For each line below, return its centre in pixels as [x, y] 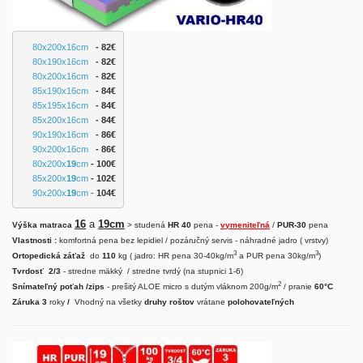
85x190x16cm [60, 90]
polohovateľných [261, 302]
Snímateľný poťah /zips [60, 286]
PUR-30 [292, 225]
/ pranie [297, 286]
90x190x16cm [60, 134]
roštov [182, 302]
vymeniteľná [245, 225]
